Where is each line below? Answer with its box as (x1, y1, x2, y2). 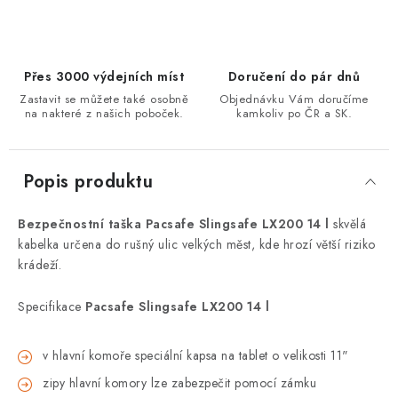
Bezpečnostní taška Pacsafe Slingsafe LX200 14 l (18, 215, 333, 233)
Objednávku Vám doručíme (219, 91, 369, 107)
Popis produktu (23, 169, 153, 195)
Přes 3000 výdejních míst (24, 68, 184, 85)
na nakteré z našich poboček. (24, 105, 184, 122)
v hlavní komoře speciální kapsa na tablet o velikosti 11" (43, 346, 349, 364)
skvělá (333, 215, 366, 233)
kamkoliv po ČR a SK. (236, 105, 352, 122)
